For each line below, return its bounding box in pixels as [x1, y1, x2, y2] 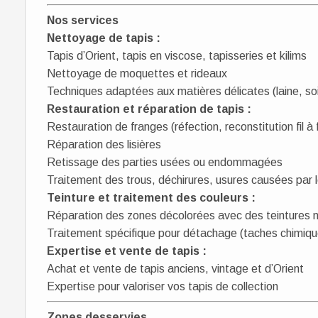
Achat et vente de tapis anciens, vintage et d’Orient [47, 263, 304, 275]
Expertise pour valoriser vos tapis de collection [47, 280, 278, 292]
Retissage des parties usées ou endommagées [47, 156, 283, 168]
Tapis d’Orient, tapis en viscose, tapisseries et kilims [47, 50, 307, 62]
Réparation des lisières [47, 138, 161, 150]
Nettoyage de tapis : [47, 32, 160, 44]
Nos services [47, 14, 119, 26]
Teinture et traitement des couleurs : [47, 192, 256, 204]
